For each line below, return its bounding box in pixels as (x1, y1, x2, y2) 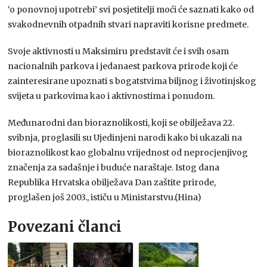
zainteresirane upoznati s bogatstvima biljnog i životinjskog (8, 75, 257, 86)
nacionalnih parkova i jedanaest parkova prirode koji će (8, 60, 238, 72)
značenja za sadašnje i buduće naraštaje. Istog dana (8, 162, 220, 173)
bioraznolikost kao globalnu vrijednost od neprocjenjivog (8, 147, 249, 158)
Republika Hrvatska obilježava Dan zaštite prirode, (8, 176, 216, 188)
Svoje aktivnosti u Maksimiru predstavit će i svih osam (8, 45, 229, 57)
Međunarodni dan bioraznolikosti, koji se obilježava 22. (8, 117, 235, 128)
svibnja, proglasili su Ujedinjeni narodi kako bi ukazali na (8, 132, 243, 143)
